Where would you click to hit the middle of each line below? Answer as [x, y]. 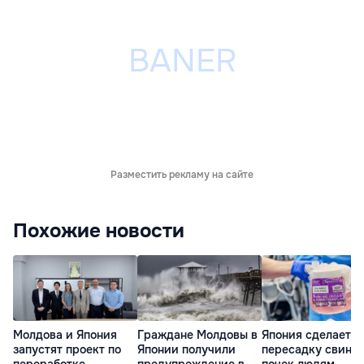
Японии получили [186, 349]
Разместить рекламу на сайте [182, 175]
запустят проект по [67, 349]
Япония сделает [306, 334]
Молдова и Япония [65, 334]
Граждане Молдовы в [197, 334]
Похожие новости [99, 231]
